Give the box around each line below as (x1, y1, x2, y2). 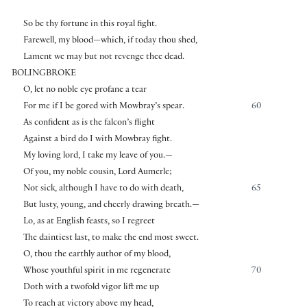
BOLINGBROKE (12, 69, 76, 79)
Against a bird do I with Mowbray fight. (23, 134, 172, 145)
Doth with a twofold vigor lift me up (23, 282, 159, 293)
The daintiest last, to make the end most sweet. (23, 233, 199, 243)
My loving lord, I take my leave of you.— (23, 151, 173, 161)
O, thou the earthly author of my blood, (23, 249, 171, 260)
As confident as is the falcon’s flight (23, 118, 155, 128)
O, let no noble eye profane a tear (23, 85, 147, 95)
